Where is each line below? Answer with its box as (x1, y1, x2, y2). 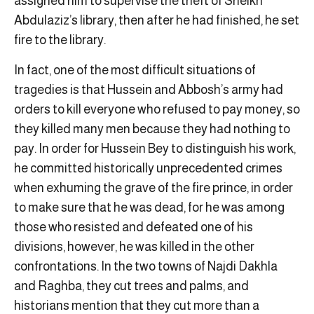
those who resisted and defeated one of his (14, 219, 253, 234)
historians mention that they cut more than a (14, 298, 259, 313)
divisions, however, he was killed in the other (14, 239, 254, 254)
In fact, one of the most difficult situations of (14, 62, 256, 77)
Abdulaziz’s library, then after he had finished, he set (14, 13, 299, 28)
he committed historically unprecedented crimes (14, 161, 282, 175)
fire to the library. (14, 33, 106, 48)
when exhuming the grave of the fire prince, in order (14, 180, 293, 195)
